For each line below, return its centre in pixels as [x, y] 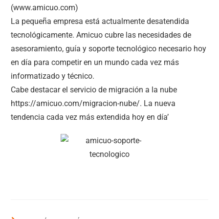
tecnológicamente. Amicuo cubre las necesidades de [101, 35]
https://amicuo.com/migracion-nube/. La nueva [93, 103]
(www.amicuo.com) [45, 8]
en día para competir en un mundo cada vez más [95, 62]
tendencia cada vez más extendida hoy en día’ [90, 117]
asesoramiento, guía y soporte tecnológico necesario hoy [109, 49]
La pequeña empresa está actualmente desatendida [100, 21]
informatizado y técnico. [53, 76]
